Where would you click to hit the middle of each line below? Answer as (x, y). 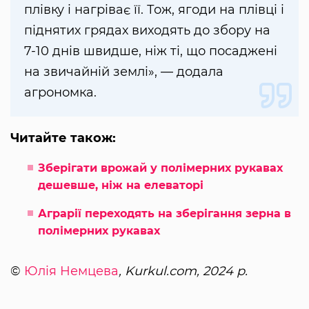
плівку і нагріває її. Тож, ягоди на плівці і (154, 9)
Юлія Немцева (71, 271)
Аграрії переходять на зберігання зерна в (165, 213)
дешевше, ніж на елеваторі (121, 185)
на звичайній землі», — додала (124, 71)
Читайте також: (63, 138)
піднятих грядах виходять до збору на (147, 30)
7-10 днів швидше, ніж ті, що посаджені (151, 51)
